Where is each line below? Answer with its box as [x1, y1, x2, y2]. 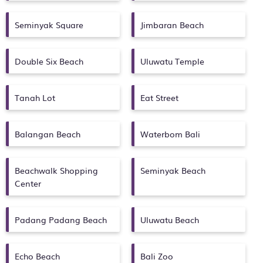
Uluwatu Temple [140, 55, 204, 67]
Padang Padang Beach [15, 214, 107, 225]
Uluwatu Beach [140, 214, 199, 225]
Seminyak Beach [140, 164, 205, 176]
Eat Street [140, 92, 178, 103]
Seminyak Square [15, 19, 83, 31]
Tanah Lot [15, 92, 55, 103]
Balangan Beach [15, 128, 80, 140]
